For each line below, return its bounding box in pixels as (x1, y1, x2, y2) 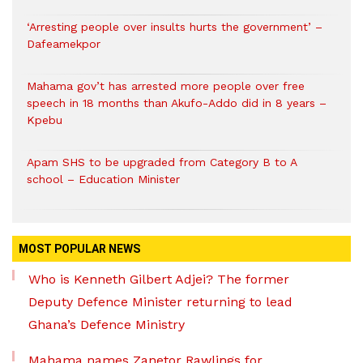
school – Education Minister (27, 173, 180, 186)
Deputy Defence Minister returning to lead (28, 294, 293, 310)
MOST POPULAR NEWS (19, 242, 140, 256)
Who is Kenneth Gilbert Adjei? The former (28, 271, 289, 288)
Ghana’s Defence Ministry (28, 317, 185, 333)
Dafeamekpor (27, 37, 100, 51)
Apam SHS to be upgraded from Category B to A (27, 156, 297, 169)
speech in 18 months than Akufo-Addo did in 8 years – (27, 96, 327, 110)
